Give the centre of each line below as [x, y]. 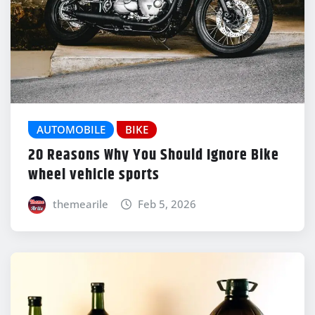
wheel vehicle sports [94, 175]
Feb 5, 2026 [167, 204]
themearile [80, 204]
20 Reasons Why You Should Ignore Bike [154, 155]
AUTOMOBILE [71, 130]
